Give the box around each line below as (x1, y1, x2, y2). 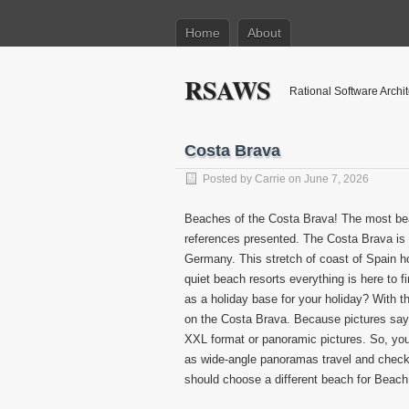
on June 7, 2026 (286, 173, 369, 185)
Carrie (255, 173, 286, 185)
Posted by (203, 173, 255, 185)
